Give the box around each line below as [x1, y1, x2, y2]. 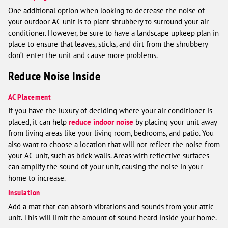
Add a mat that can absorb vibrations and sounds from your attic [8, 202, 214, 212]
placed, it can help [8, 117, 69, 127]
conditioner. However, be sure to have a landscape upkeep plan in [8, 27, 219, 38]
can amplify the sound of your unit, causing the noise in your [8, 162, 203, 172]
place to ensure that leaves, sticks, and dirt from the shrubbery [8, 39, 208, 49]
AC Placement [8, 91, 51, 102]
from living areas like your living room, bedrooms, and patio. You [8, 128, 214, 138]
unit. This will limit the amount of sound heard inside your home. [8, 213, 217, 223]
